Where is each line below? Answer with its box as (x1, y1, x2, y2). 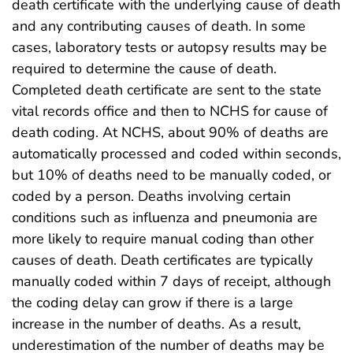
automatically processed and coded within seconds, (12, 143, 341, 163)
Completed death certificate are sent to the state (12, 80, 321, 99)
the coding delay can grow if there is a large (12, 292, 293, 312)
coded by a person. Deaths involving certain (12, 186, 291, 206)
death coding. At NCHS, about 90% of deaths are (12, 122, 329, 142)
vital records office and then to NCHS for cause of (12, 101, 328, 121)
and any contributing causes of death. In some (12, 16, 306, 35)
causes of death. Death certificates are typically (12, 250, 313, 269)
